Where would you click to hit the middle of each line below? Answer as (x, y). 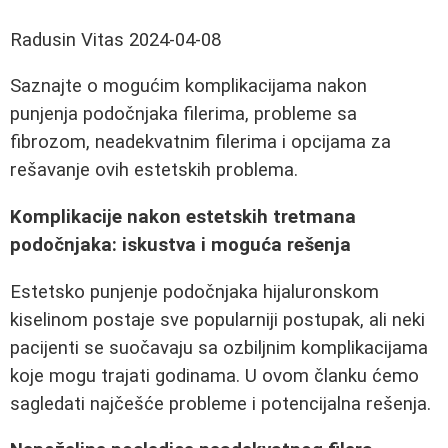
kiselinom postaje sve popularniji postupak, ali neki (217, 319)
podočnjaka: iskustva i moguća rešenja (180, 245)
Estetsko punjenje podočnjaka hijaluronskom (194, 291)
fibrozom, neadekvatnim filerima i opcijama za (200, 142)
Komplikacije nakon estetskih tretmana (183, 217)
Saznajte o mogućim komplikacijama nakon (188, 86)
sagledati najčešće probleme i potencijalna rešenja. (220, 403)
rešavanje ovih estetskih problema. (154, 170)
